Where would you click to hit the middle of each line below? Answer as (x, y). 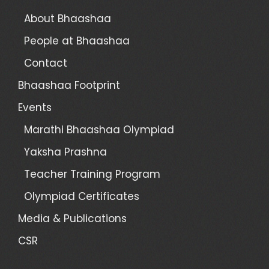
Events (35, 107)
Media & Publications (72, 218)
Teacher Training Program (92, 174)
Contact (46, 63)
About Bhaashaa (68, 18)
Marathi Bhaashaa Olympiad (99, 129)
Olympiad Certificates (82, 196)
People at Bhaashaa (77, 41)
